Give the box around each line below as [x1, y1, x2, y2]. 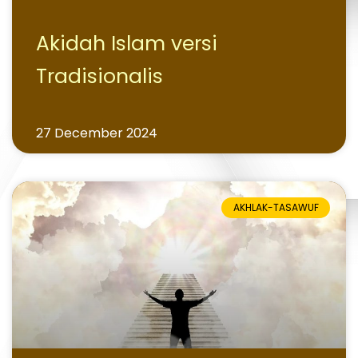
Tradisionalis [36, 62, 163, 90]
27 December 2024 [36, 124, 157, 142]
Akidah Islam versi [36, 30, 217, 58]
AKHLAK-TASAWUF [233, 201, 319, 215]
